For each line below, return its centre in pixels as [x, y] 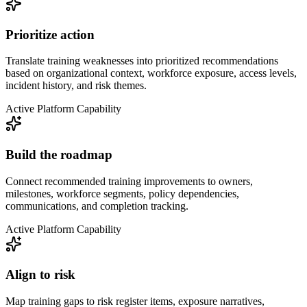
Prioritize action [50, 34]
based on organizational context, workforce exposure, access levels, [151, 73]
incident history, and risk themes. [76, 86]
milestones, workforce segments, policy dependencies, [122, 193]
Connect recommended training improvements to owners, [129, 181]
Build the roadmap [59, 154]
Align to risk [40, 275]
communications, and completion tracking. [97, 206]
